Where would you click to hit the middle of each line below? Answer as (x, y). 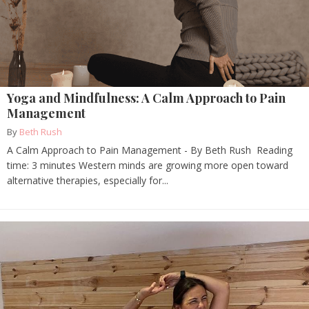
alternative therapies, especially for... (88, 181)
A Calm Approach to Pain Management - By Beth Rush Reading (150, 150)
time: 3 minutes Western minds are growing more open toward (148, 166)
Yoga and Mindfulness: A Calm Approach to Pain (146, 98)
